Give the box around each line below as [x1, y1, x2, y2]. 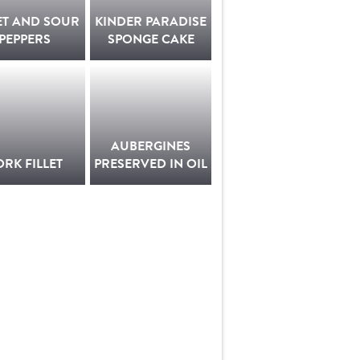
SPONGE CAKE [107, 29, 194, 49]
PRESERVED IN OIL [94, 154, 208, 174]
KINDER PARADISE [95, 11, 207, 31]
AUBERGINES [111, 137, 191, 157]
